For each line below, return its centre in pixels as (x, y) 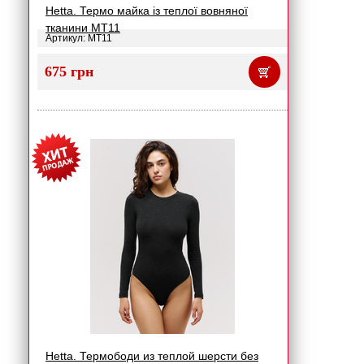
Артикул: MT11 (79, 38)
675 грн (69, 71)
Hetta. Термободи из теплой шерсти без (152, 356)
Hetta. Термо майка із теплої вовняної (147, 11)
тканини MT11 (83, 28)
